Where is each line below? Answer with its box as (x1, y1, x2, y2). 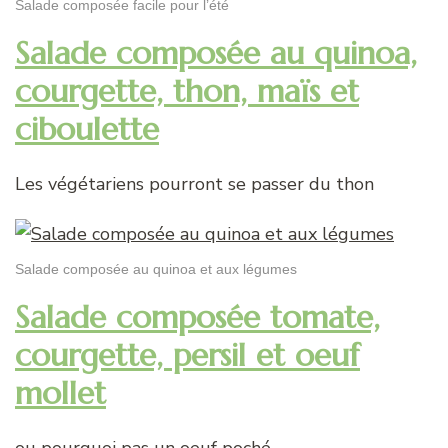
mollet (15, 372, 106, 413)
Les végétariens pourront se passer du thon (15, 172, 374, 197)
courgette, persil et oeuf (15, 334, 360, 375)
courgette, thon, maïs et (15, 70, 359, 111)
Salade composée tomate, (15, 296, 380, 337)
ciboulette (15, 108, 159, 149)
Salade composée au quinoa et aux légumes (15, 260, 297, 277)
